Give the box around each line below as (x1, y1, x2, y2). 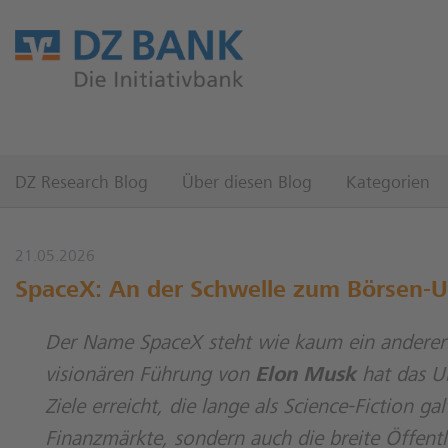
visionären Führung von (45, 365, 255, 387)
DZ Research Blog (15, 175, 148, 193)
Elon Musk (255, 365, 356, 387)
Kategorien (346, 175, 430, 193)
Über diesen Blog (182, 175, 312, 193)
